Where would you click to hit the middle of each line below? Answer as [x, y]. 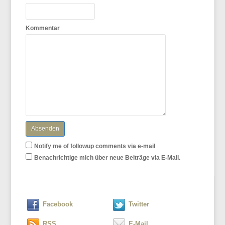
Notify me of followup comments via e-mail [95, 146]
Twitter [139, 204]
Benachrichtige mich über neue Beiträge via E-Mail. [107, 157]
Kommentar [43, 28]
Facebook [58, 204]
